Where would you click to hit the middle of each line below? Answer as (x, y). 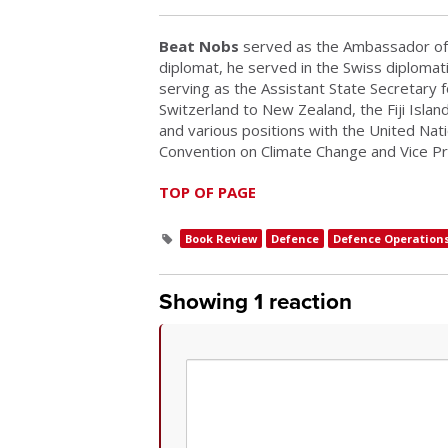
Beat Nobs (199, 46)
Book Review (220, 239)
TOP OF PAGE (207, 192)
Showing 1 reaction (255, 302)
